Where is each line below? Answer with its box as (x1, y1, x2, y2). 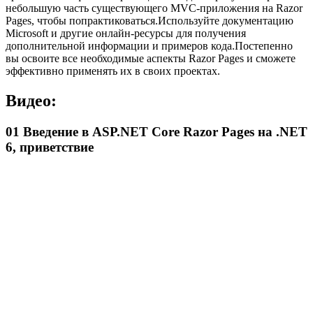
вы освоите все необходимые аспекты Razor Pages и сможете (6, 52, 296, 65)
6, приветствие (6, 139, 94, 154)
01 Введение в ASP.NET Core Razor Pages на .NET (6, 124, 307, 139)
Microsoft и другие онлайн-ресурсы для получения (6, 27, 246, 40)
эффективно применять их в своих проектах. (6, 65, 220, 78)
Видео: (6, 92, 57, 110)
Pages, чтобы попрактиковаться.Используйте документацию (6, 15, 293, 27)
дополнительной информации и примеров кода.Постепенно (6, 40, 293, 52)
